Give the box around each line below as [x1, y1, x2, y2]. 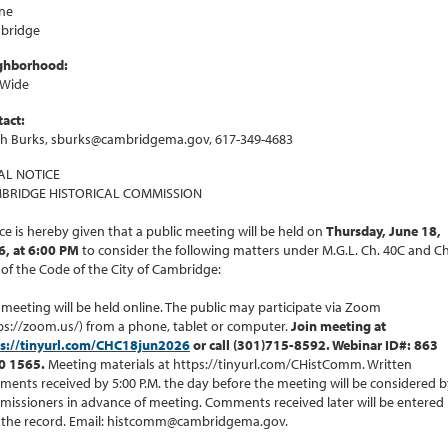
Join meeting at [291, 316, 386, 335]
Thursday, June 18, [326, 221, 441, 240]
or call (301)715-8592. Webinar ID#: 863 [190, 335, 438, 354]
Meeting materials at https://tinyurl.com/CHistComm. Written [48, 354, 412, 373]
